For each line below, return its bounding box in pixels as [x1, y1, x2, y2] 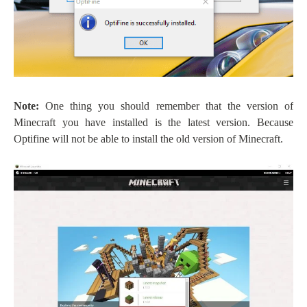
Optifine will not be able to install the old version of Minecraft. [14, 132, 283, 145]
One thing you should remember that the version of [45, 99, 294, 112]
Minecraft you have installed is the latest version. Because [14, 116, 293, 128]
